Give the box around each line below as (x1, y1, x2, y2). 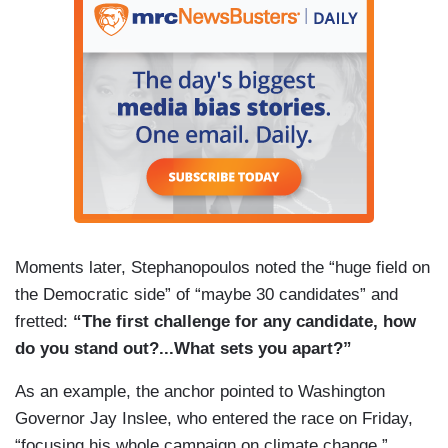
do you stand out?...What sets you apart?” (15, 339, 352, 359)
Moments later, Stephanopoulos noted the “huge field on (15, 258, 430, 278)
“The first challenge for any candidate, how (73, 312, 416, 332)
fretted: (15, 312, 73, 332)
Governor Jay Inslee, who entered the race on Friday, (15, 409, 413, 429)
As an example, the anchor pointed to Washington (15, 382, 385, 402)
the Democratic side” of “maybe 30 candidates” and (15, 285, 398, 305)
